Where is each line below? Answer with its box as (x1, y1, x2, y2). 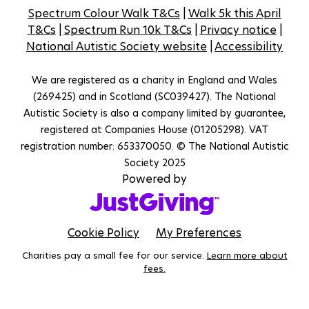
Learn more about (206, 250, 288, 261)
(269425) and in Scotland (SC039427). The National (33, 90, 276, 102)
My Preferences (156, 225, 241, 239)
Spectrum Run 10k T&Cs (63, 22, 192, 37)
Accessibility (215, 39, 283, 53)
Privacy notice (199, 22, 277, 37)
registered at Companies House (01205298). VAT (41, 123, 268, 135)
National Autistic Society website (26, 39, 207, 53)
